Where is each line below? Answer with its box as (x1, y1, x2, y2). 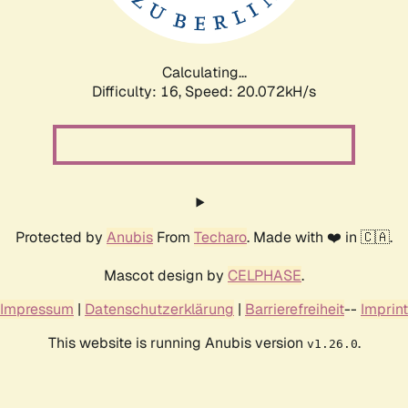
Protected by (15, 227, 107, 247)
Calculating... (161, 62, 247, 82)
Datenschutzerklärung (85, 299, 234, 319)
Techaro (194, 227, 247, 247)
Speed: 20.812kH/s (185, 81, 316, 101)
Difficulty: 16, (92, 81, 185, 101)
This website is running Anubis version (47, 332, 307, 352)
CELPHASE (228, 265, 301, 285)
